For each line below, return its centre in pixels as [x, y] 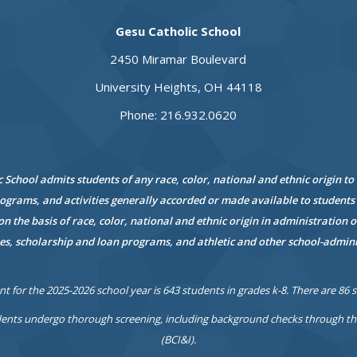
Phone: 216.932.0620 [178, 115]
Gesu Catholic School [178, 31]
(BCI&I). [178, 340]
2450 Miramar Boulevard [178, 59]
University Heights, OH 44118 [178, 87]
